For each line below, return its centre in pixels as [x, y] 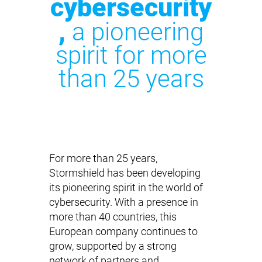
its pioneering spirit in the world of [126, 188]
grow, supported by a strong [113, 246]
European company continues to [123, 232]
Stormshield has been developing [125, 173]
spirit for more [131, 55]
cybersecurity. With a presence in [124, 202]
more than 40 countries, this [113, 217]
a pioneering [138, 32]
